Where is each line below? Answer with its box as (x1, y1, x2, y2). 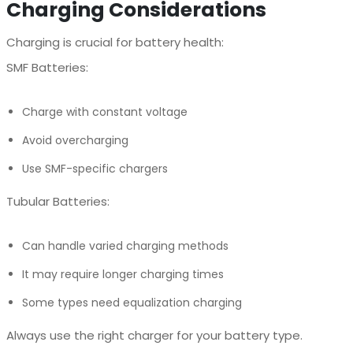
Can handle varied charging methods (21, 237, 229, 254)
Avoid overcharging (21, 132, 128, 148)
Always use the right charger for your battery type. (6, 326, 303, 344)
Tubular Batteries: (6, 192, 110, 210)
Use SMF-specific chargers (21, 160, 168, 176)
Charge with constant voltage (21, 103, 188, 120)
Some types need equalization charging (21, 294, 242, 310)
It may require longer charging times (21, 266, 224, 282)
